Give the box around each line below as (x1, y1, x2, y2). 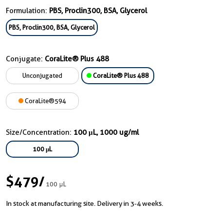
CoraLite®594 (23, 97, 66, 105)
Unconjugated (22, 72, 62, 79)
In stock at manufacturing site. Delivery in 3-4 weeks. (6, 200, 163, 207)
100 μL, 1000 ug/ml (73, 128, 139, 137)
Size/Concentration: (6, 128, 73, 137)
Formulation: (6, 6, 49, 15)
